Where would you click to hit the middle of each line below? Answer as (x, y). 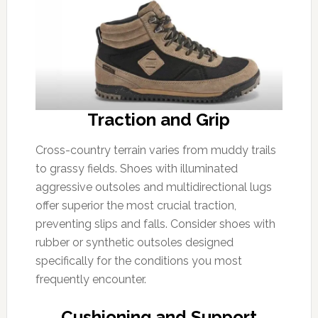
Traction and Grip (159, 120)
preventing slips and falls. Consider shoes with (155, 224)
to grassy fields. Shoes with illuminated (136, 169)
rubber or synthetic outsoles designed (134, 242)
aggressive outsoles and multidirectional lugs (153, 187)
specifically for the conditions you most (138, 261)
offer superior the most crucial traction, (136, 205)
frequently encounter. (91, 279)
